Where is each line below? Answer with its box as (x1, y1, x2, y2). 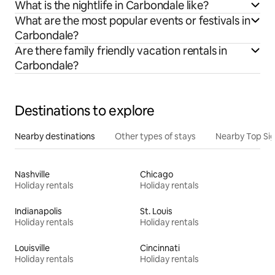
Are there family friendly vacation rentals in (15, 43, 227, 58)
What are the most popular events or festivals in (15, 13, 250, 28)
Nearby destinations (15, 130, 95, 142)
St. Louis (140, 205, 172, 217)
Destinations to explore (15, 101, 155, 120)
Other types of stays (115, 130, 196, 142)
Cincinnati (140, 242, 180, 254)
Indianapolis (15, 205, 62, 217)
